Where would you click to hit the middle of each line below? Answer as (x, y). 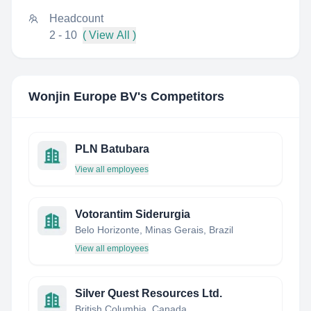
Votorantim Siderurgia (133, 214)
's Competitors (181, 96)
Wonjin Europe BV (83, 96)
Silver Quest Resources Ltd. (149, 293)
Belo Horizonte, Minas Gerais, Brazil (154, 230)
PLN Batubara (112, 149)
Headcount (76, 18)
